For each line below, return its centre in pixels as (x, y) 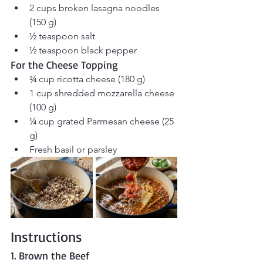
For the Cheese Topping (64, 65)
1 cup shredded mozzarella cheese (103, 93)
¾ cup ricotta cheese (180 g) (87, 79)
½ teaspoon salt (62, 36)
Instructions (46, 237)
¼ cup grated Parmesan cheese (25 (103, 122)
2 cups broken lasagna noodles (96, 8)
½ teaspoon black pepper (83, 50)
